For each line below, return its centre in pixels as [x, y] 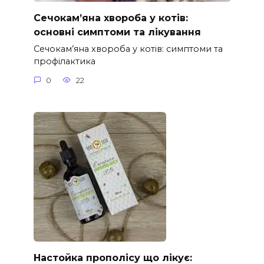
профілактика [64, 62]
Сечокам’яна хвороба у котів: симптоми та [128, 49]
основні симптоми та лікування [117, 32]
